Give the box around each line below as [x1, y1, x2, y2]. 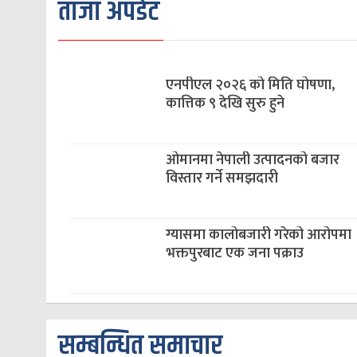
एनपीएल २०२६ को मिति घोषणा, [166, 73, 335, 97]
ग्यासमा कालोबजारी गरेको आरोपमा [166, 223, 351, 247]
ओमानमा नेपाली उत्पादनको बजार [166, 148, 339, 172]
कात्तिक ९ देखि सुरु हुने [166, 92, 284, 116]
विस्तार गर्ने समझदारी [166, 167, 278, 190]
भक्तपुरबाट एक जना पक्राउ [166, 241, 304, 265]
